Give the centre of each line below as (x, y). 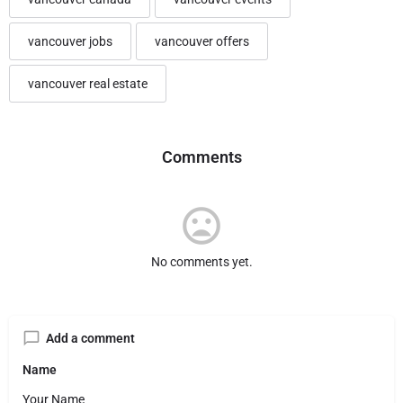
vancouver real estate (88, 83)
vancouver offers (202, 41)
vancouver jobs (70, 41)
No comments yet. (201, 261)
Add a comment (90, 338)
